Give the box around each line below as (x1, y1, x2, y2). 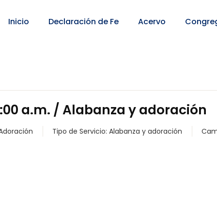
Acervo (138, 16, 166, 27)
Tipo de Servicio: (52, 126, 109, 136)
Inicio (8, 16, 29, 27)
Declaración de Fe (48, 16, 119, 27)
